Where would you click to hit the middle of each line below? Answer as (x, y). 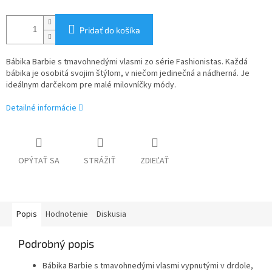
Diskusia (111, 215)
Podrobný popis (56, 244)
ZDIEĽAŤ (155, 161)
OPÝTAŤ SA (39, 161)
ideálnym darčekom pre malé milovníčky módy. (91, 85)
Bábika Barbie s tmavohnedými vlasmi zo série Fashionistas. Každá (127, 62)
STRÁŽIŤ (100, 161)
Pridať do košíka (110, 30)
